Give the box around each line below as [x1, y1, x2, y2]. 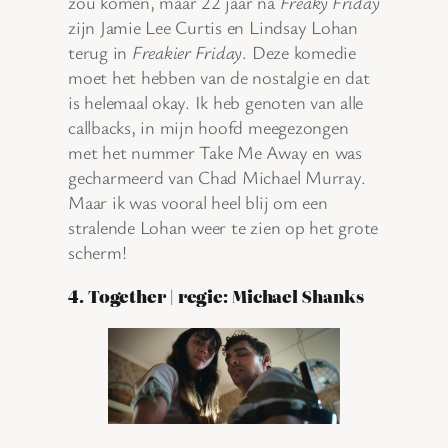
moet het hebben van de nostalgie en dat [68, 65, 370, 90]
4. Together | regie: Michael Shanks [68, 283, 364, 308]
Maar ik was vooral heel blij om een [68, 190, 328, 215]
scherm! [68, 240, 127, 265]
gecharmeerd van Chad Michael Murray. [68, 165, 366, 190]
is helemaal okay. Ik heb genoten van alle [68, 90, 364, 115]
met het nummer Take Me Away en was [68, 140, 362, 165]
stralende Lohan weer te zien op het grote [68, 215, 379, 240]
